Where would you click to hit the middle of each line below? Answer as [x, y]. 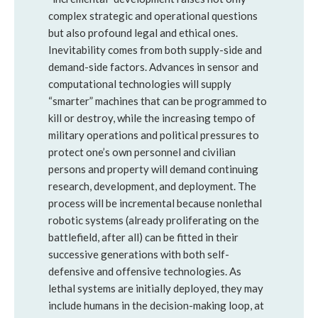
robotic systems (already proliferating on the [154, 220]
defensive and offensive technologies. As [145, 271]
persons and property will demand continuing [153, 169]
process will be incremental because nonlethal [155, 203]
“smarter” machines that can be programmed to [158, 101]
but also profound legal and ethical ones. [143, 33]
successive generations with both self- [139, 254]
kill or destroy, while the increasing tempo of [152, 118]
